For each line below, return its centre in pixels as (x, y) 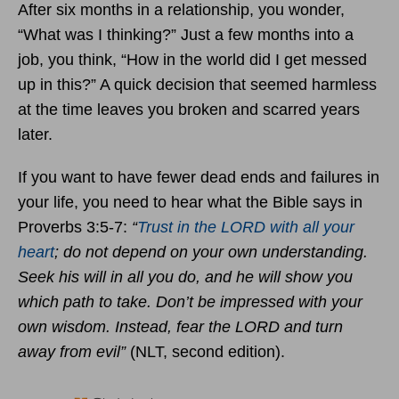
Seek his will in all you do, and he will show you (185, 277)
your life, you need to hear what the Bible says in (190, 202)
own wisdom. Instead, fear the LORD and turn (180, 327)
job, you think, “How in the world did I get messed (192, 60)
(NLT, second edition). (205, 352)
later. (35, 134)
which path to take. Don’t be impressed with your (190, 302)
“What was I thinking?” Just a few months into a (186, 35)
